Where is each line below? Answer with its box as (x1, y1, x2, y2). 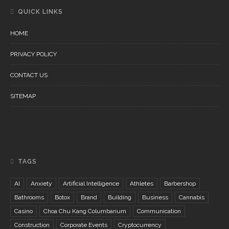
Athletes (130, 180, 153, 187)
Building (108, 194, 131, 201)
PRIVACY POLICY (10, 51, 57, 58)
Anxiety (31, 180, 52, 187)
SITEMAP (10, 93, 36, 100)
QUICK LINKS (18, 8, 63, 15)
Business (142, 194, 168, 201)
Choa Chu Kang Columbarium (43, 208, 126, 215)
